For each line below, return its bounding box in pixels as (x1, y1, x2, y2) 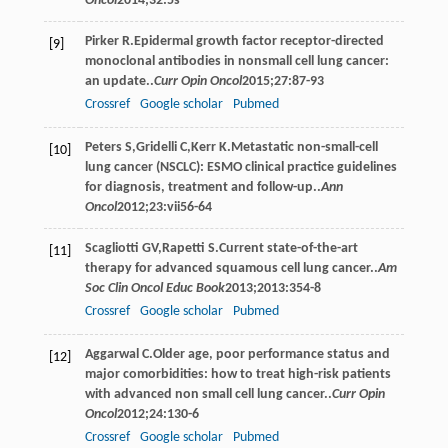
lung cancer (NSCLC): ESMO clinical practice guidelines (84, 159, 397, 175)
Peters (84, 139, 122, 155)
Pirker (84, 33, 119, 49)
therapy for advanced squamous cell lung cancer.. (84, 260, 378, 276)
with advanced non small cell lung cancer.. (84, 386, 332, 402)
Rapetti (161, 240, 205, 256)
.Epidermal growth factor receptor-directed (129, 33, 384, 49)
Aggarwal (84, 346, 139, 362)
